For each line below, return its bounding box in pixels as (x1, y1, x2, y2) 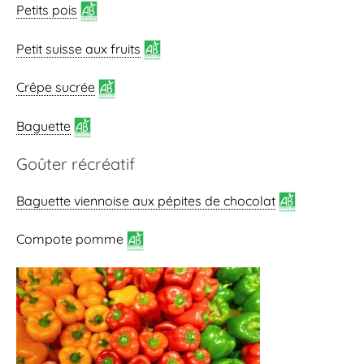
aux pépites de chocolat (129, 192, 275, 209)
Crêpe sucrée (16, 79, 95, 96)
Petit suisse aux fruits (16, 40, 141, 57)
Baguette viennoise (16, 192, 129, 209)
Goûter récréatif (16, 153, 135, 174)
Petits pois (16, 2, 77, 19)
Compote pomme (16, 231, 127, 248)
